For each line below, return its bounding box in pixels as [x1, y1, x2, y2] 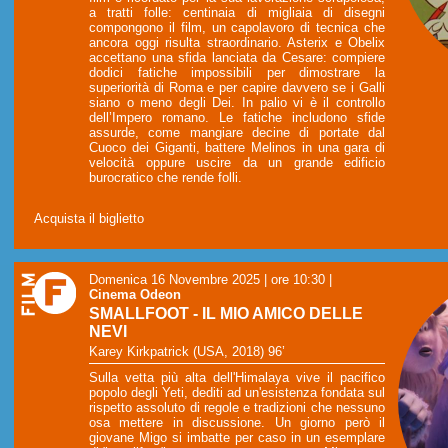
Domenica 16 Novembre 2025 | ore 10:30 [89, 271, 325, 287]
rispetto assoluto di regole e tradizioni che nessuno [89, 400, 385, 416]
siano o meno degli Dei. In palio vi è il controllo [89, 94, 385, 110]
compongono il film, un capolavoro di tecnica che [89, 19, 385, 35]
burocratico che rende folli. [89, 169, 242, 185]
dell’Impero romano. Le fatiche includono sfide [89, 109, 385, 125]
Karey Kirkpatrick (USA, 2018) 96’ [89, 343, 285, 359]
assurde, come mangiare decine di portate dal [89, 124, 385, 140]
